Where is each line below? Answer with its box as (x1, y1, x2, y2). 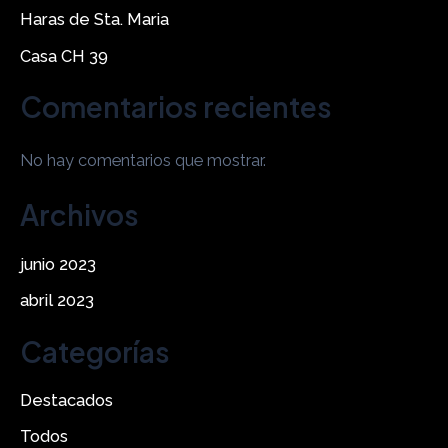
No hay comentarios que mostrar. (20, 150, 266, 170)
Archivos (20, 197, 139, 233)
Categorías (20, 333, 170, 369)
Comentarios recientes (20, 89, 332, 125)
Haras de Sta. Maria (20, 10, 169, 30)
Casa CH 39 (20, 46, 108, 66)
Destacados (20, 391, 113, 411)
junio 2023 (20, 254, 96, 274)
